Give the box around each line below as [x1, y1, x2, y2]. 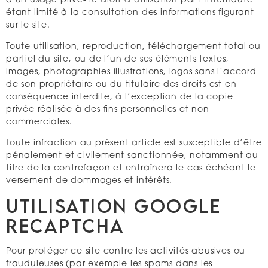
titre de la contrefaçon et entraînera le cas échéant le [6, 164, 256, 173]
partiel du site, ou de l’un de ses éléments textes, [6, 54, 229, 64]
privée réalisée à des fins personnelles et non [6, 105, 209, 114]
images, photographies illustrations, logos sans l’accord [6, 67, 257, 77]
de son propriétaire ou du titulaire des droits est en [6, 80, 237, 89]
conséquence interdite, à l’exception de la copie [6, 92, 233, 102]
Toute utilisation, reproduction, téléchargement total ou [6, 42, 261, 51]
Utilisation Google [6, 194, 221, 217]
